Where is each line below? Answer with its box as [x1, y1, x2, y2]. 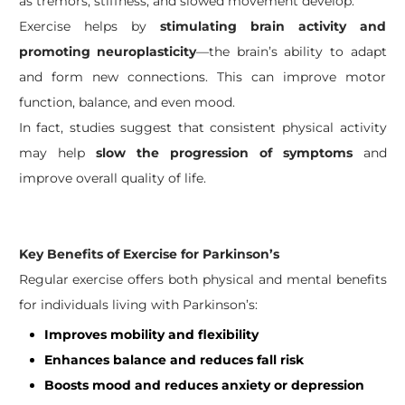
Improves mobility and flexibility [43, 326, 259, 343]
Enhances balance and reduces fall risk [43, 352, 304, 368]
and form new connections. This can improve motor [18, 69, 387, 85]
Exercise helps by [18, 18, 160, 34]
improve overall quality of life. [18, 170, 206, 186]
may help [18, 145, 96, 161]
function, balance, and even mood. [18, 94, 235, 110]
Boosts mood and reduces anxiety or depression [43, 377, 364, 393]
